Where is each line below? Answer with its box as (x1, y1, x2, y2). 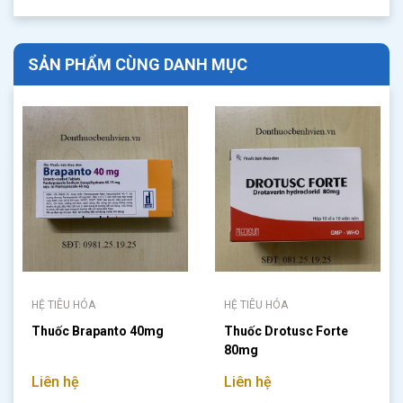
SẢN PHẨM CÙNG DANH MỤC (28, 55, 247, 74)
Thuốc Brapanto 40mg (31, 324, 164, 338)
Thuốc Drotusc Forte (224, 324, 348, 338)
